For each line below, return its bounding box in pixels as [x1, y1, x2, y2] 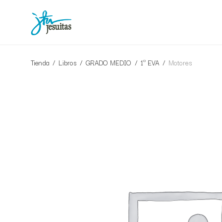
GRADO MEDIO [86, 57, 131, 68]
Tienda [31, 57, 49, 68]
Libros [58, 57, 76, 68]
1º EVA [141, 57, 159, 68]
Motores [168, 57, 192, 68]
